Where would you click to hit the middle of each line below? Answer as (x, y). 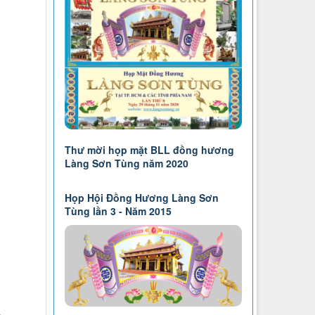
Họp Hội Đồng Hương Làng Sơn (141, 198)
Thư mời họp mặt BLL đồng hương (149, 150)
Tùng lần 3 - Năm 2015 (118, 211)
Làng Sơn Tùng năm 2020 (126, 163)
